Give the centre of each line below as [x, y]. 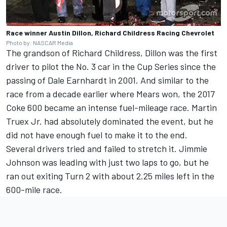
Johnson [23, 162]
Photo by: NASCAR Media [40, 43]
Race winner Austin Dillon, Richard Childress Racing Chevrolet [110, 33]
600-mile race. [34, 190]
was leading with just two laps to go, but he [124, 162]
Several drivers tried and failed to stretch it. [92, 149]
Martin [204, 108]
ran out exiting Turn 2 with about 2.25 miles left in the [110, 176]
